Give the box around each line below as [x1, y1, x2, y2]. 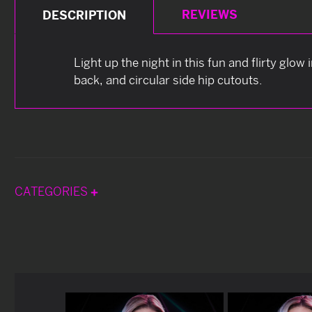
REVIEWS [181, 6, 237, 22]
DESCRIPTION [42, 7, 127, 22]
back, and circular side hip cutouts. [74, 72, 263, 87]
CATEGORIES [15, 183, 91, 198]
